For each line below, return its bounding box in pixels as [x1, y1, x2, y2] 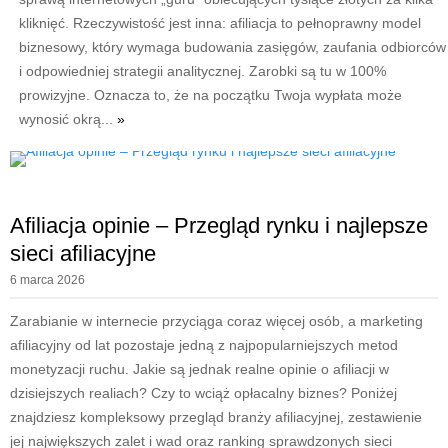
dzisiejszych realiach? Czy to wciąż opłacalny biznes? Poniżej [10, 385, 397, 402]
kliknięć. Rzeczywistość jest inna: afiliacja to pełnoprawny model [18, 15, 421, 32]
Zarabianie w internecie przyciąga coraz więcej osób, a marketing [10, 313, 423, 330]
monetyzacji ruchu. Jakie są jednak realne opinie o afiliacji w [10, 361, 389, 378]
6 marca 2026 [10, 273, 85, 288]
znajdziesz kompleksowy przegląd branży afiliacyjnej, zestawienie [10, 409, 422, 426]
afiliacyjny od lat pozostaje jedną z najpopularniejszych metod [10, 337, 398, 354]
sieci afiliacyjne [10, 241, 156, 267]
